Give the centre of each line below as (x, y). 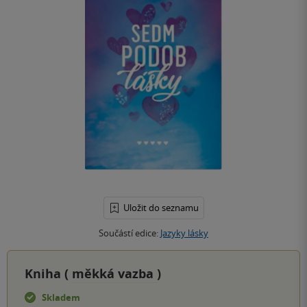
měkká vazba (114, 274)
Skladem (61, 298)
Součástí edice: (130, 233)
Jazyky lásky (184, 233)
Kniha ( (48, 274)
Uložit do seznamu (161, 208)
